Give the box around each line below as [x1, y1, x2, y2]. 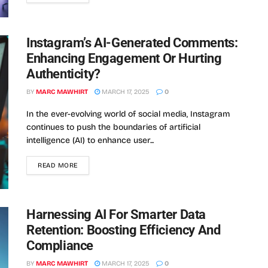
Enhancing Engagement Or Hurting [26, 50, 222, 66]
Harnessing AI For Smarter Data [26, 207, 206, 223]
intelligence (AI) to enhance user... [26, 135, 154, 145]
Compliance [26, 238, 93, 254]
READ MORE [38, 161, 78, 169]
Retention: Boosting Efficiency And [26, 223, 221, 238]
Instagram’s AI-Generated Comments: [26, 35, 238, 50]
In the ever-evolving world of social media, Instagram [26, 108, 230, 119]
